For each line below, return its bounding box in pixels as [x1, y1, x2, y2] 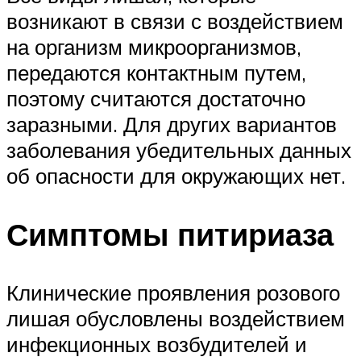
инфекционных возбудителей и [6, 330, 307, 357]
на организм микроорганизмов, [6, 33, 301, 60]
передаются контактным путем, [6, 59, 306, 85]
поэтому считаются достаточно [6, 85, 305, 111]
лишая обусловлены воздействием [6, 305, 345, 331]
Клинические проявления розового [6, 279, 340, 305]
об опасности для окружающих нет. [6, 162, 346, 189]
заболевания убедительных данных [6, 136, 351, 163]
